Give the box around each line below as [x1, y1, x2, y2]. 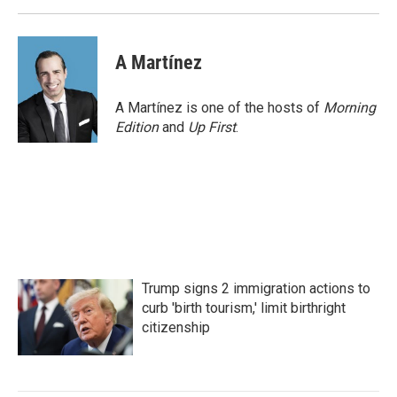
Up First [188, 119, 236, 136]
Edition [115, 119, 159, 136]
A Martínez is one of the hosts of [115, 99, 323, 116]
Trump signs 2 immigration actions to [142, 280, 370, 297]
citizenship [142, 319, 210, 336]
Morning [323, 99, 376, 116]
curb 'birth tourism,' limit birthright [142, 300, 346, 316]
